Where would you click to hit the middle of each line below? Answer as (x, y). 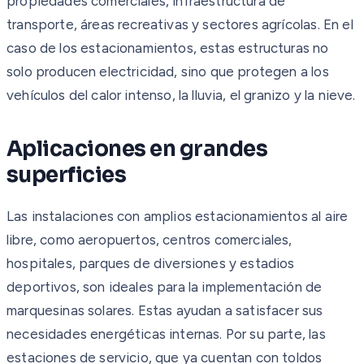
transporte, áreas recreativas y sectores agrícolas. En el (180, 24)
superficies (67, 175)
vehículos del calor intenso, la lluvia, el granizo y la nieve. (181, 95)
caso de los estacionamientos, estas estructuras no (168, 48)
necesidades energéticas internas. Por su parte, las (166, 334)
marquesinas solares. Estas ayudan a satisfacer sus (165, 310)
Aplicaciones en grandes (137, 149)
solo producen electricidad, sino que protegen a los (168, 71)
